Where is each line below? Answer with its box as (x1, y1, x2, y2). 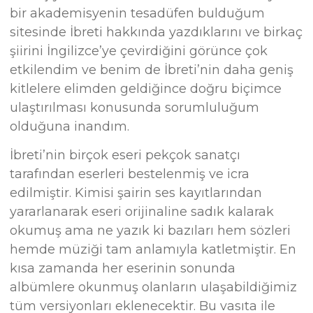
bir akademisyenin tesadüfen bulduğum (10, 6, 265, 22)
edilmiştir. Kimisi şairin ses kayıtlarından (10, 185, 263, 201)
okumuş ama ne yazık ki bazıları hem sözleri (10, 223, 291, 239)
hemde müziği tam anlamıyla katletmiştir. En (10, 242, 297, 258)
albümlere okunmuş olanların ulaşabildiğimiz (10, 279, 298, 296)
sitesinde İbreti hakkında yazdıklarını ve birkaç (10, 24, 303, 41)
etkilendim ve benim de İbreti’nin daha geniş (10, 62, 294, 78)
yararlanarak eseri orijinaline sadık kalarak (10, 204, 275, 220)
